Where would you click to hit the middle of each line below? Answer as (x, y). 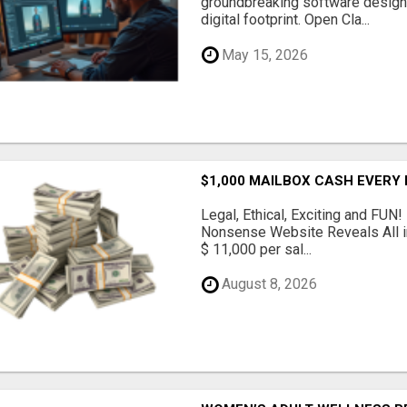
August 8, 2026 (268, 284)
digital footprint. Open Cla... (286, 20)
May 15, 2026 (263, 55)
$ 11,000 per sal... (257, 249)
